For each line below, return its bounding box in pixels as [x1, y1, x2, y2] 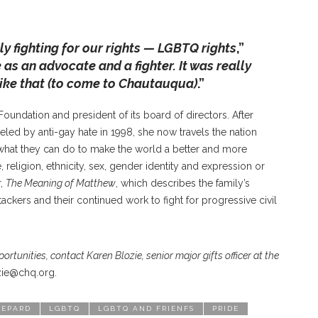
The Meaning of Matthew [6, 177, 116, 189]
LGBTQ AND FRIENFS [98, 305, 194, 312]
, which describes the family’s [116, 177, 250, 189]
